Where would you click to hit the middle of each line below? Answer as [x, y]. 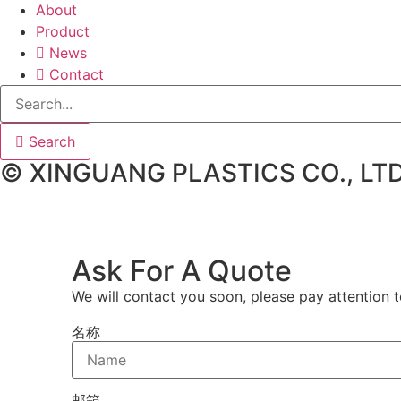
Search [52, 141]
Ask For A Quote [182, 270]
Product [63, 31]
